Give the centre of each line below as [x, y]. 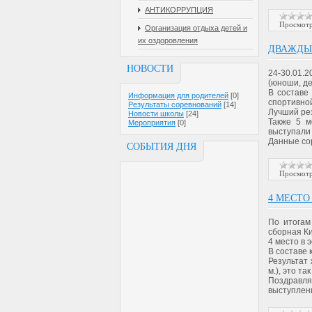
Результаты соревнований [175, 104]
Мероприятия [152, 122]
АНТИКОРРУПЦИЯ [179, 9]
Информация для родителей [178, 95]
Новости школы [156, 113]
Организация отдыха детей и [196, 28]
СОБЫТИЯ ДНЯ [162, 146]
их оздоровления [168, 40]
